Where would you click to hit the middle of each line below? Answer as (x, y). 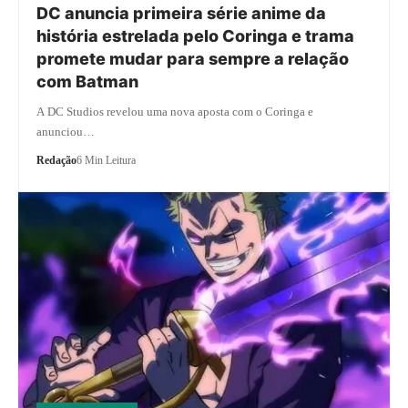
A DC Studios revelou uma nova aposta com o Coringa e (175, 111)
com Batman (88, 81)
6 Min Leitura (107, 160)
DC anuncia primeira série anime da (182, 13)
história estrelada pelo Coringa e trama (196, 36)
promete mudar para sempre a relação (193, 58)
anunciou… (66, 131)
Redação (57, 160)
